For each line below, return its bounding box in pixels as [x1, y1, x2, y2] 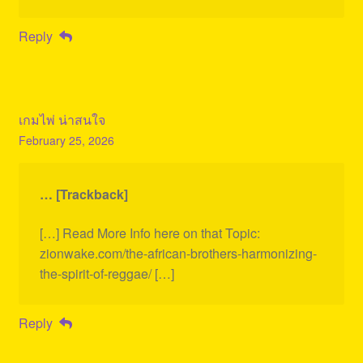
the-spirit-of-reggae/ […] [39, 263, 174, 283]
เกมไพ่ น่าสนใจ [18, 110, 105, 130]
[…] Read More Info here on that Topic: [39, 223, 260, 242]
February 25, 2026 [18, 132, 114, 149]
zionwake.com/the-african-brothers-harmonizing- [39, 243, 317, 263]
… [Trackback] [39, 185, 128, 204]
